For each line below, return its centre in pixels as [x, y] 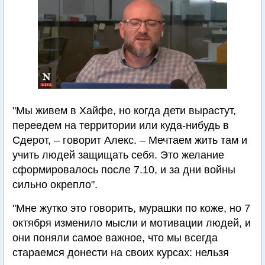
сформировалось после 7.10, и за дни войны [124, 170]
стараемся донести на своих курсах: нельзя [121, 253]
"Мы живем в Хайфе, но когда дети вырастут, [124, 111]
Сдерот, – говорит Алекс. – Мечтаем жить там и [130, 140]
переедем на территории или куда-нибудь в [121, 126]
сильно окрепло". [55, 185]
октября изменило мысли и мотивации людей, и [132, 223]
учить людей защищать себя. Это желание [118, 155]
